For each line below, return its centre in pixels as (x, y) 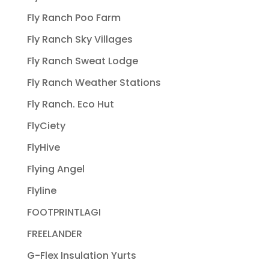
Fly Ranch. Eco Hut (70, 104)
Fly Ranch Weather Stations (94, 83)
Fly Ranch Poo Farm (74, 18)
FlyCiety (46, 126)
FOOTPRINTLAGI (64, 213)
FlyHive (43, 148)
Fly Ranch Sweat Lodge (82, 61)
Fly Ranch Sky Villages (80, 40)
